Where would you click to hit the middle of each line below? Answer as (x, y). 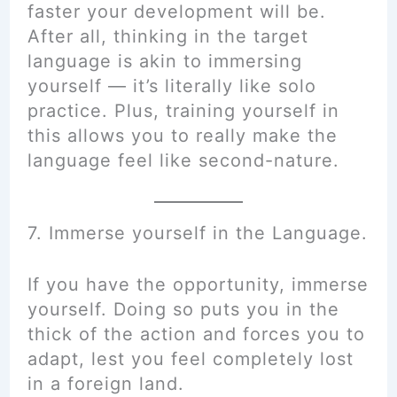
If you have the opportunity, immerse (198, 284)
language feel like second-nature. (183, 160)
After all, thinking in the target (167, 36)
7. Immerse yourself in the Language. (197, 233)
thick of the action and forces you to (196, 334)
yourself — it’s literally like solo (171, 86)
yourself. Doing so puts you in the (183, 309)
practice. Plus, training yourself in (183, 111)
